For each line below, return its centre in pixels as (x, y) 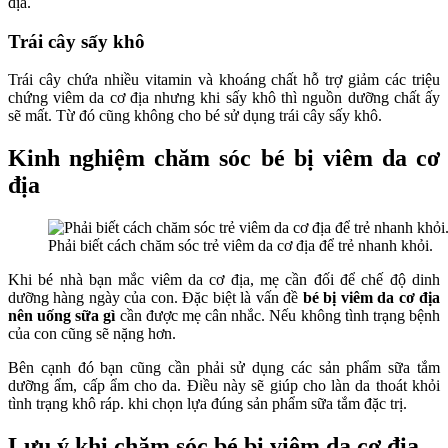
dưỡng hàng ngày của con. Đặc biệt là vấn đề (155, 298)
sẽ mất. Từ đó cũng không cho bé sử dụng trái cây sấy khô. (195, 116)
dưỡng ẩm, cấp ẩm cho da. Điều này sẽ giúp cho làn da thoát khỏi (224, 386)
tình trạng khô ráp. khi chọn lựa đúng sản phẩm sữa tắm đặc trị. (209, 404)
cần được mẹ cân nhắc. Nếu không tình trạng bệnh (280, 316)
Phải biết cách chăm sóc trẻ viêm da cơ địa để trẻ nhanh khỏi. (240, 246)
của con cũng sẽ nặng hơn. (94, 334)
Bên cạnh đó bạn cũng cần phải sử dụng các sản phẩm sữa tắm (224, 368)
